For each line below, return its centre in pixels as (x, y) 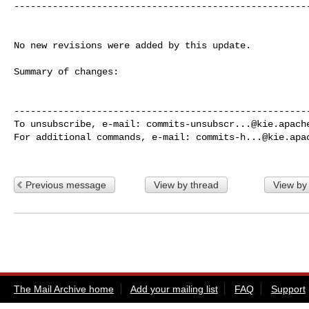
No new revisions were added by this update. (132, 45)
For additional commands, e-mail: (105, 137)
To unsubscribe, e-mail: (80, 124)
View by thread (186, 185)
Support (288, 289)
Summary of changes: (66, 71)
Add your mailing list (174, 289)
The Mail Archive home (64, 289)
